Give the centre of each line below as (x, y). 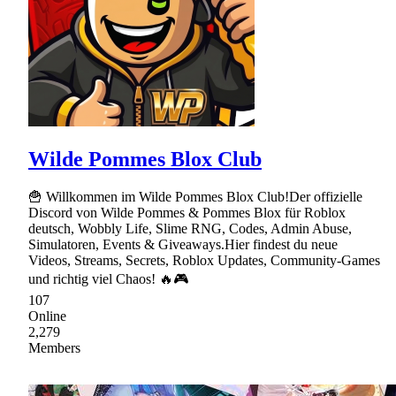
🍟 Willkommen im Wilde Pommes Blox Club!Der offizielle (195, 196)
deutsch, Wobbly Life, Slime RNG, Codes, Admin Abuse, (190, 228)
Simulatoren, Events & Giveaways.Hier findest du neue (183, 244)
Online (47, 316)
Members (54, 347)
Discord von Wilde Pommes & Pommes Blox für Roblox (187, 212)
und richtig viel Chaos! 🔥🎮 (108, 278)
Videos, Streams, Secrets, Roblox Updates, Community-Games (204, 260)
